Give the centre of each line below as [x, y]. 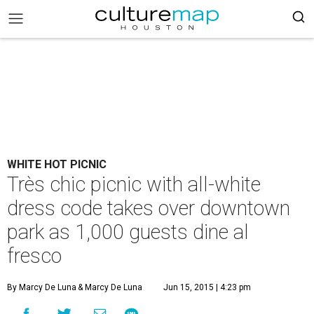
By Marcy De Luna [42, 287]
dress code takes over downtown [149, 208]
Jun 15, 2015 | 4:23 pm [207, 287]
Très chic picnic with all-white [134, 184]
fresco [34, 256]
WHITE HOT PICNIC [57, 164]
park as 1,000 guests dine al [128, 232]
